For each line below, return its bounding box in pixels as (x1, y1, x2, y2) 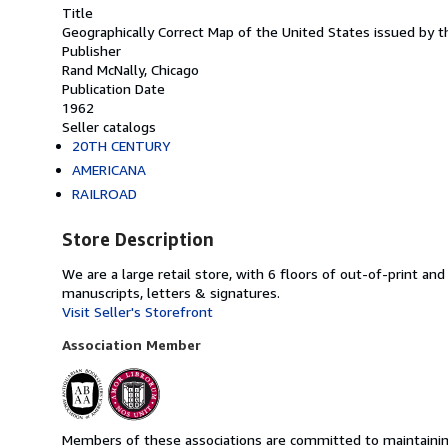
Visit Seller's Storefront (62, 302, 213, 320)
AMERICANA (72, 160, 146, 178)
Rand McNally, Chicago (62, 60, 199, 78)
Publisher (62, 41, 121, 59)
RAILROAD (72, 184, 137, 202)
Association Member (62, 335, 201, 353)
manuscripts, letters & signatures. (62, 283, 280, 301)
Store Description (62, 227, 214, 250)
